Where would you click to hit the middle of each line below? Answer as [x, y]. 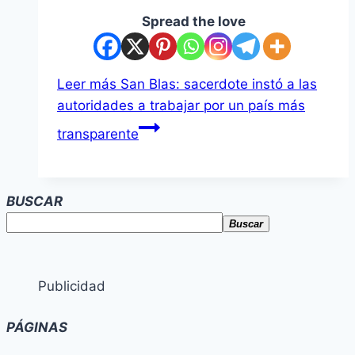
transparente [98, 134]
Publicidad [72, 286]
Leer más [87, 84]
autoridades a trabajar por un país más [181, 106]
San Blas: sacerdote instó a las [217, 84]
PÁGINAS [37, 328]
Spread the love [193, 22]
